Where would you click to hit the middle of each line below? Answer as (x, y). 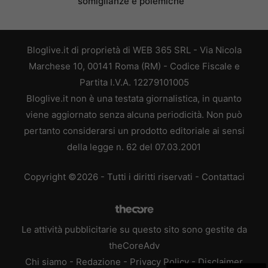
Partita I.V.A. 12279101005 (134, 83)
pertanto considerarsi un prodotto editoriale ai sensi (134, 131)
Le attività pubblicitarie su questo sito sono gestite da (134, 229)
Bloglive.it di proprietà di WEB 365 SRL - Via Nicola (134, 50)
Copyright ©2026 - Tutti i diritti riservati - (112, 176)
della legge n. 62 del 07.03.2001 (134, 147)
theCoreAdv (134, 245)
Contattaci (223, 176)
